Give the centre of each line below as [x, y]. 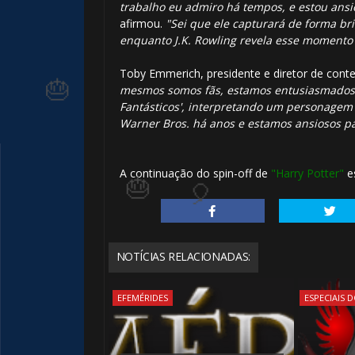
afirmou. [142, 24]
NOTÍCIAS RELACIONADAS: [183, 256]
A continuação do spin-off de [195, 174]
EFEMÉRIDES [142, 297]
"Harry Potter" [307, 174]
